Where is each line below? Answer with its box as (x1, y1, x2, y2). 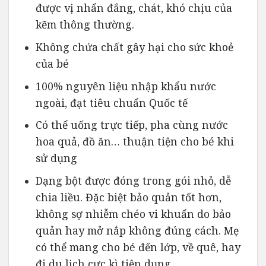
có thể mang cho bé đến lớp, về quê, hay (35, 239, 240, 254)
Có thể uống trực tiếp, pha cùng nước (35, 118, 228, 132)
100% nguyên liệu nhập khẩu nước (35, 78, 216, 93)
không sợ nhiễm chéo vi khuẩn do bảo (35, 206, 231, 221)
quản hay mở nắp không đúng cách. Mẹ (35, 223, 239, 237)
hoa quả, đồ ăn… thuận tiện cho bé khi (35, 134, 234, 149)
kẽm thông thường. (35, 17, 134, 32)
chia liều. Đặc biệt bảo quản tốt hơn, (35, 189, 221, 204)
